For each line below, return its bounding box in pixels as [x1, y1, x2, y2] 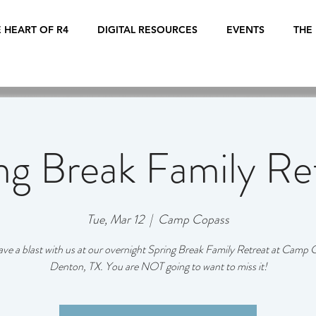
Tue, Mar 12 [87, 210, 144, 229]
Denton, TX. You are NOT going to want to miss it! [49, 258, 267, 274]
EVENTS [226, 23, 265, 36]
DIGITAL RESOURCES [97, 23, 197, 36]
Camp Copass [158, 210, 229, 229]
